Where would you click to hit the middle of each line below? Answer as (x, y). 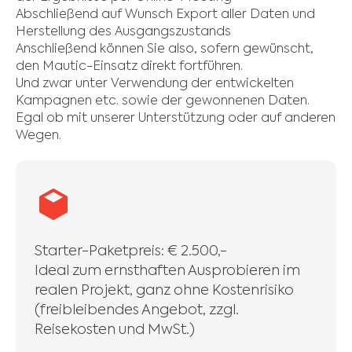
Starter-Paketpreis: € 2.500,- (131, 251)
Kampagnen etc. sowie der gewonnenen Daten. (163, 101)
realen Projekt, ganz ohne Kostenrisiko (164, 291)
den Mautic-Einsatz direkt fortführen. (129, 67)
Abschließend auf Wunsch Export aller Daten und (165, 15)
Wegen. (38, 136)
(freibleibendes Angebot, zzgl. (137, 310)
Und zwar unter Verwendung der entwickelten (155, 84)
